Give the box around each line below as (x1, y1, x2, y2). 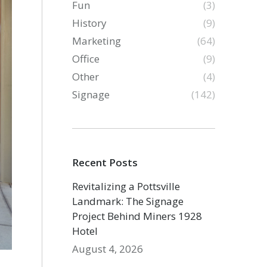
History (72, 16, 107, 30)
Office (72, 52, 100, 66)
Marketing (72, 34, 122, 48)
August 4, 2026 (72, 242, 144, 256)
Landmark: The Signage (72, 194, 184, 208)
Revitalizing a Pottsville (72, 179, 181, 193)
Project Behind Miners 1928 (72, 209, 203, 223)
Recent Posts (72, 156, 138, 169)
